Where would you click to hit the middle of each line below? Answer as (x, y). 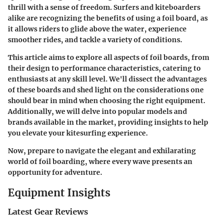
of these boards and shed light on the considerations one (106, 90)
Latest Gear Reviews (48, 212)
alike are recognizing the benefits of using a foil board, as (108, 18)
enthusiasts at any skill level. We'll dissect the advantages (107, 79)
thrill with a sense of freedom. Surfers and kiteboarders (104, 7)
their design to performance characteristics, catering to (104, 68)
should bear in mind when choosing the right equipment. (107, 100)
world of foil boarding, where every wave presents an (100, 161)
